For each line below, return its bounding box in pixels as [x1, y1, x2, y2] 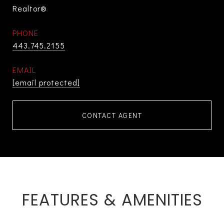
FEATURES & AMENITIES [21, 188, 202, 211]
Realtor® [12, 3, 47, 13]
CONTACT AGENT [81, 110, 142, 120]
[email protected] [12, 77, 80, 87]
